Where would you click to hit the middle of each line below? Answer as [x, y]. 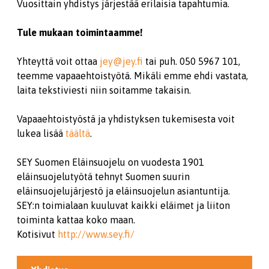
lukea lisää [41, 133]
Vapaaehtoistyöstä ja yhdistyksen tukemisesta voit [126, 119]
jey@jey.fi [121, 61]
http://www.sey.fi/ [96, 234]
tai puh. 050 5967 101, [192, 61]
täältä [78, 133]
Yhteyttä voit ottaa [58, 61]
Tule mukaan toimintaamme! [80, 32]
